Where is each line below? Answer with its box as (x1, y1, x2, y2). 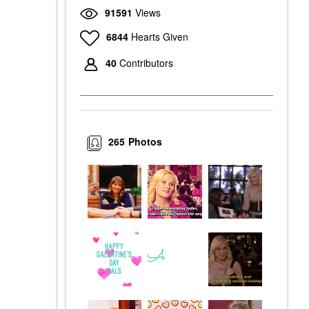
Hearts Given (130, 29, 188, 43)
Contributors (119, 56, 173, 70)
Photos (128, 134, 163, 149)
